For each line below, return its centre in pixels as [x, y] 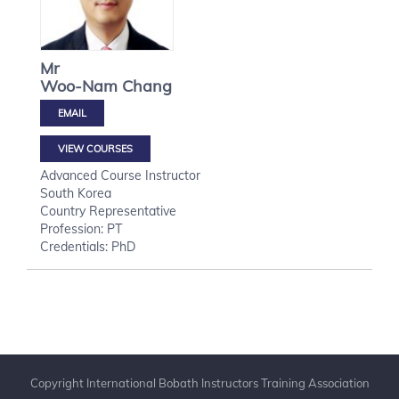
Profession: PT [81, 229]
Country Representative [108, 211]
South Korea [76, 193]
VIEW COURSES [95, 149]
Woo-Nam [79, 86]
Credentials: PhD [88, 247]
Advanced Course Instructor [120, 175]
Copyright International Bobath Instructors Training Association [199, 383]
